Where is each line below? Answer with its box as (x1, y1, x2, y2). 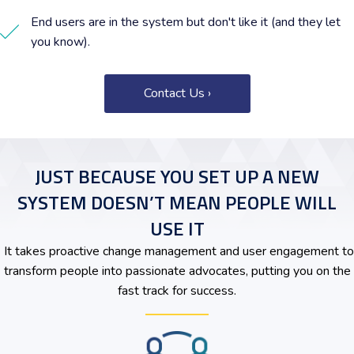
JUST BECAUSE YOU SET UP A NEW (35, 162, 319, 190)
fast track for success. (118, 282, 236, 299)
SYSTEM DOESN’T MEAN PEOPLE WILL (17, 188, 337, 217)
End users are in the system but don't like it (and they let (31, 13, 341, 31)
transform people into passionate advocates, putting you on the (3, 262, 351, 280)
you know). (31, 33, 90, 51)
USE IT (149, 214, 205, 243)
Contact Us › (143, 85, 211, 102)
